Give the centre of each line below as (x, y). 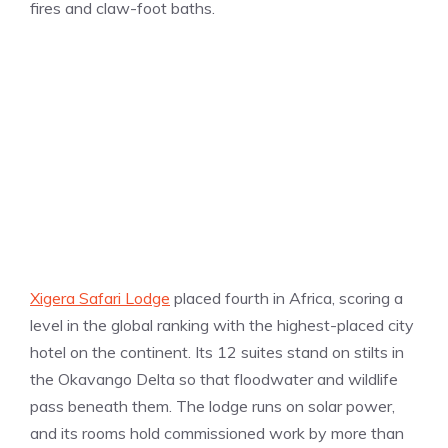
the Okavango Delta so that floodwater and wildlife (214, 378)
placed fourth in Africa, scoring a (286, 297)
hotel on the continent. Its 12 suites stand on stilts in (217, 351)
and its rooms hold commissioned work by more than (217, 432)
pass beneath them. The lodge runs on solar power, (212, 405)
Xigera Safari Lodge (100, 297)
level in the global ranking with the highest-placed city (222, 324)
